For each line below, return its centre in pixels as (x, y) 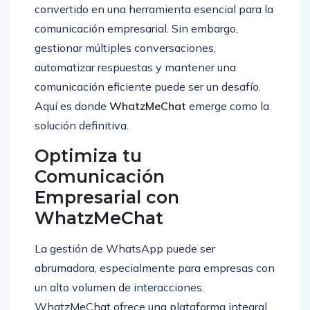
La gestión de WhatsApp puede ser (125, 249)
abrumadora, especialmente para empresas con (155, 268)
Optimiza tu (88, 156)
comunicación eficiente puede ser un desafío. (148, 87)
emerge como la (228, 106)
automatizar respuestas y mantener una (135, 67)
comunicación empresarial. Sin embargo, (136, 29)
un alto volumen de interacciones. (119, 288)
